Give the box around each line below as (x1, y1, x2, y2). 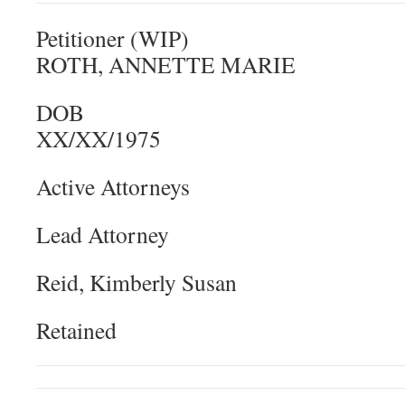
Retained (36, 315, 117, 345)
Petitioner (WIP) (36, 23, 189, 53)
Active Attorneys (36, 171, 190, 202)
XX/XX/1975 (36, 123, 161, 154)
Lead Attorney (36, 219, 169, 250)
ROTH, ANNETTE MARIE (36, 49, 296, 80)
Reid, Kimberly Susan (36, 267, 237, 297)
